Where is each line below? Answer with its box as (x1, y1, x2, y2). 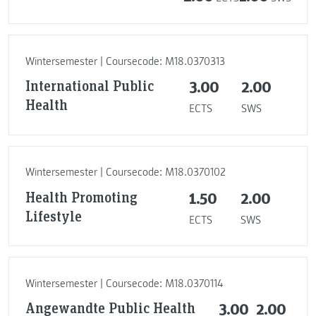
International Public (25, 76, 154, 95)
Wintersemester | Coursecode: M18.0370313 (25, 54, 225, 68)
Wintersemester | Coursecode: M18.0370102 (25, 165, 226, 180)
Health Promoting (25, 187, 138, 206)
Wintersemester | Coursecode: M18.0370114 (25, 276, 223, 291)
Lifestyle (25, 206, 82, 225)
